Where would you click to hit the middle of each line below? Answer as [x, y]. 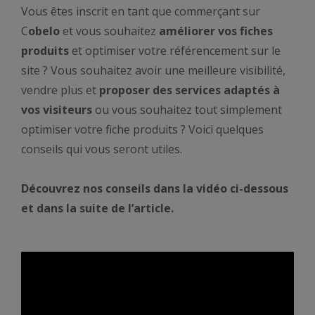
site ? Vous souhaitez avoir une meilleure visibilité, [153, 70]
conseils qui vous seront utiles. [102, 149]
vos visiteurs [57, 110]
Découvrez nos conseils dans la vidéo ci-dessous [155, 188]
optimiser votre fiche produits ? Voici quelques [142, 129]
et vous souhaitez [109, 31]
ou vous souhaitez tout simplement [187, 110]
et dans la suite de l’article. [97, 208]
